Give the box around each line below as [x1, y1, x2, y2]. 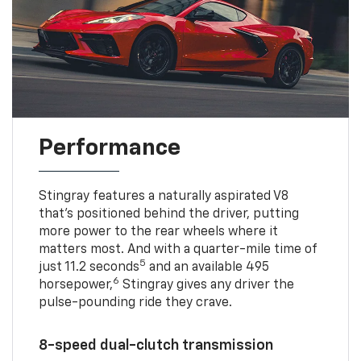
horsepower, [38, 278, 113, 292]
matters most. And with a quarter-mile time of [38, 243, 317, 256]
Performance [38, 136, 180, 160]
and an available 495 [145, 260, 269, 274]
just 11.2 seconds [38, 260, 139, 274]
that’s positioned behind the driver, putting [38, 207, 299, 221]
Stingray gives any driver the [118, 278, 294, 292]
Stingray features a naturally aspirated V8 [38, 189, 288, 203]
